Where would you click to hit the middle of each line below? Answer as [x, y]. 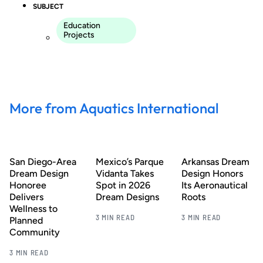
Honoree [28, 185]
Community [35, 232]
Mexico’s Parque [129, 161]
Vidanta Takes [124, 173]
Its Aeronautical [215, 185]
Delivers [26, 197]
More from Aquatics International [114, 108]
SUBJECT [48, 6]
